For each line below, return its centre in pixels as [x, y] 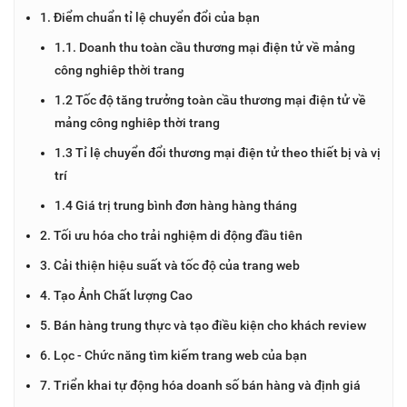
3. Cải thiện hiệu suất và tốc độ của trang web [170, 265]
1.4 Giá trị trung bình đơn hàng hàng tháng [176, 205]
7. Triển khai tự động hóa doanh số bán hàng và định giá [200, 385]
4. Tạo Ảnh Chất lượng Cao [116, 295]
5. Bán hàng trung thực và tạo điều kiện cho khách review [203, 325]
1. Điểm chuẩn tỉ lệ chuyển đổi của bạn [150, 17]
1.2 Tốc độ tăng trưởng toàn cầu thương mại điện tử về [210, 99]
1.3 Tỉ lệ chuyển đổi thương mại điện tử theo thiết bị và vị [218, 152]
